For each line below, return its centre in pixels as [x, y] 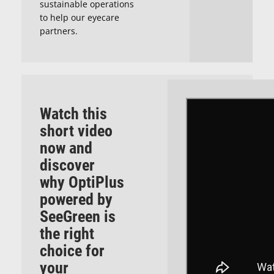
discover [67, 165]
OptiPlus [96, 182]
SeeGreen [70, 217]
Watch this [73, 114]
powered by [76, 199]
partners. [59, 31]
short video [76, 131]
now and [66, 148]
